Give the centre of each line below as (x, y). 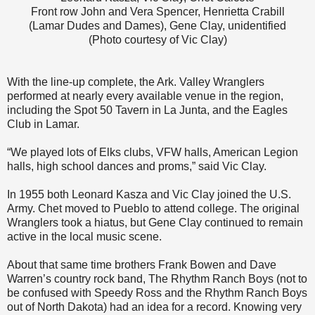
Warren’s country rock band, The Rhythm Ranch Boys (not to (157, 279)
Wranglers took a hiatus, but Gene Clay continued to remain (155, 223)
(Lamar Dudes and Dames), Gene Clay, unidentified (157, 26)
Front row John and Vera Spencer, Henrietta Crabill (157, 12)
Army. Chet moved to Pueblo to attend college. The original (153, 209)
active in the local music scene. (84, 237)
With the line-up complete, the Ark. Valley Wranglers (136, 82)
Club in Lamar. (43, 124)
